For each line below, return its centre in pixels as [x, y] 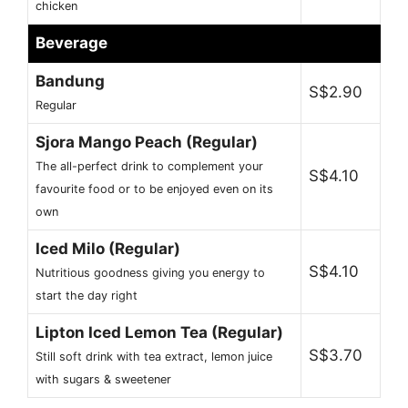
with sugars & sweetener [103, 380]
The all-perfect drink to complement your [149, 167]
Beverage [71, 43]
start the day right [87, 296]
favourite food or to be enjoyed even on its [154, 189]
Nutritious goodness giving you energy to [150, 273]
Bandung [70, 82]
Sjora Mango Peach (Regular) [147, 143]
